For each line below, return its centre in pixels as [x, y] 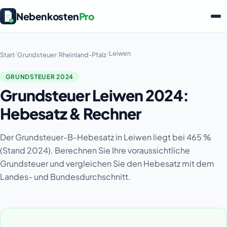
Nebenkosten [48, 16]
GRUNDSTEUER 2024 [40, 77]
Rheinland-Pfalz [83, 55]
